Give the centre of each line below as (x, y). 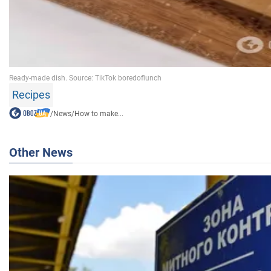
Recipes (31, 94)
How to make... (99, 113)
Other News (41, 152)
